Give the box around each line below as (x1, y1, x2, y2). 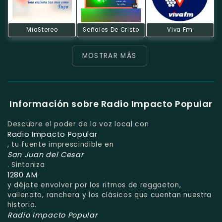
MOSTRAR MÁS (82, 51, 137, 60)
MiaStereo (26, 25, 58, 34)
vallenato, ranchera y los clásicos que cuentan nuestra (7, 190, 212, 200)
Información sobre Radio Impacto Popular (9, 98, 213, 111)
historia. (7, 200, 37, 210)
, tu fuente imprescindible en (7, 139, 114, 149)
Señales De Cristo (83, 25, 139, 34)
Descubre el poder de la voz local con (7, 119, 149, 129)
